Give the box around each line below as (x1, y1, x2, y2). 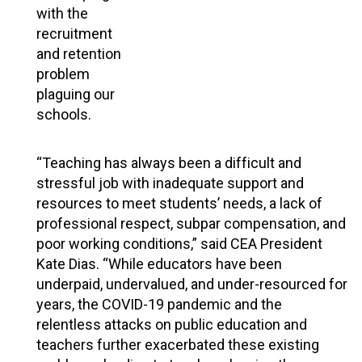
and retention (36, 44, 121, 62)
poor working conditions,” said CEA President (36, 234, 322, 252)
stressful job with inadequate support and (36, 174, 304, 192)
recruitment (36, 24, 112, 42)
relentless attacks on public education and (36, 315, 307, 333)
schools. (36, 105, 91, 123)
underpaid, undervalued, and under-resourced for (36, 275, 347, 293)
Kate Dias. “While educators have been (36, 255, 282, 272)
